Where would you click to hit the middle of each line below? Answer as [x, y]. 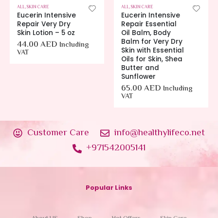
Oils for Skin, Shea [152, 59]
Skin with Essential [153, 50]
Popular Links [109, 188]
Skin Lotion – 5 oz [46, 33]
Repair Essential [149, 24]
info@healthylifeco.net [159, 133]
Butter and [140, 68]
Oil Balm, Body [146, 33]
